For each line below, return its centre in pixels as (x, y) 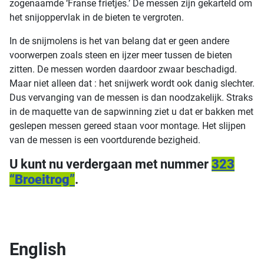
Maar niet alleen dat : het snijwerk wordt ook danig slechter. (132, 83)
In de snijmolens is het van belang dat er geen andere (119, 41)
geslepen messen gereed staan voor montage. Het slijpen (128, 126)
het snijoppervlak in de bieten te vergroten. (97, 17)
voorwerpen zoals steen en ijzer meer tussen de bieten (121, 55)
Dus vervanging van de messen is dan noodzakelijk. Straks (131, 98)
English (38, 249)
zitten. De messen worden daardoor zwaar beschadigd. (123, 69)
